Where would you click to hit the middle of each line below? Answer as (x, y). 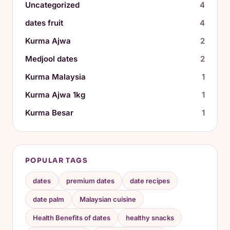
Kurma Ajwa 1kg (55, 94)
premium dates (90, 180)
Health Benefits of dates (72, 217)
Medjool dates (51, 59)
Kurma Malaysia (55, 76)
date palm (49, 199)
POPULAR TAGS (57, 160)
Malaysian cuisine (108, 199)
